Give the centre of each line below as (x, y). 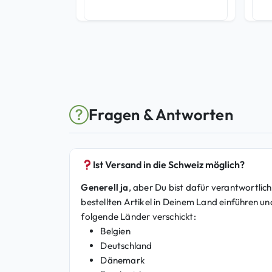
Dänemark (123, 260)
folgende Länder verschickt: (138, 217)
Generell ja (105, 188)
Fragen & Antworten (161, 115)
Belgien (115, 231)
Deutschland (126, 246)
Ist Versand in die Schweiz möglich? (169, 164)
